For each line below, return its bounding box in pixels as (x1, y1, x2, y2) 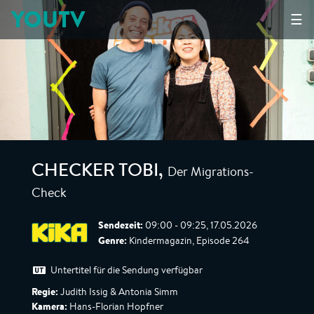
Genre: (98, 233, 127, 247)
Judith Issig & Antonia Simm (58, 285, 178, 298)
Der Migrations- (168, 163, 254, 179)
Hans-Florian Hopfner (67, 300, 163, 313)
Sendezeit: (98, 218, 143, 232)
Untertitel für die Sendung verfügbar (50, 264, 203, 276)
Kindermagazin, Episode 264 (127, 234, 250, 247)
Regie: (32, 285, 58, 299)
